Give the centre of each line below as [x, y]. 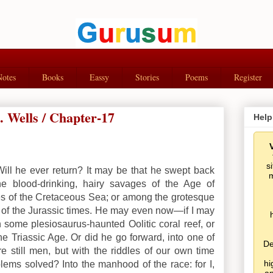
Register [248, 77]
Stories [147, 77]
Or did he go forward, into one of [141, 237]
